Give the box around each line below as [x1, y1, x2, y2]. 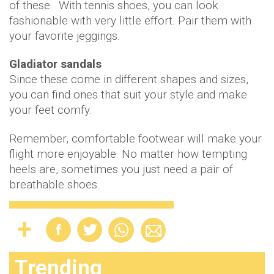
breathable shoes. [9, 177, 100, 191]
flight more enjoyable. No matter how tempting [9, 147, 247, 161]
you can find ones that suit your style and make [9, 87, 247, 102]
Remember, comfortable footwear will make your [9, 131, 262, 146]
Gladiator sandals [9, 57, 102, 71]
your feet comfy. [9, 103, 92, 117]
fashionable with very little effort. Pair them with [9, 13, 251, 28]
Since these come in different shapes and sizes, [9, 72, 248, 86]
